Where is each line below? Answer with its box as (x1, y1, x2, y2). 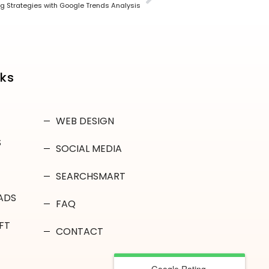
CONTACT (55, 224, 103, 238)
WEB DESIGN (55, 113, 114, 128)
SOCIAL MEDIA (55, 141, 122, 156)
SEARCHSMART (55, 169, 125, 183)
